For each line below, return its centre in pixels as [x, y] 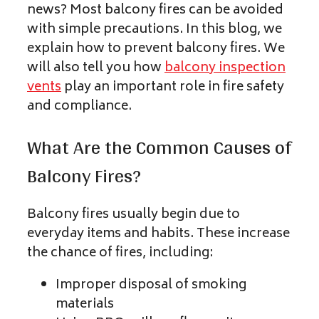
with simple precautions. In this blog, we [155, 30]
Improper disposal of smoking [151, 286]
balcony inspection [225, 69]
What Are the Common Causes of [159, 147]
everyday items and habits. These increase [158, 235]
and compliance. [79, 107]
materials [85, 305]
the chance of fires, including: [120, 254]
